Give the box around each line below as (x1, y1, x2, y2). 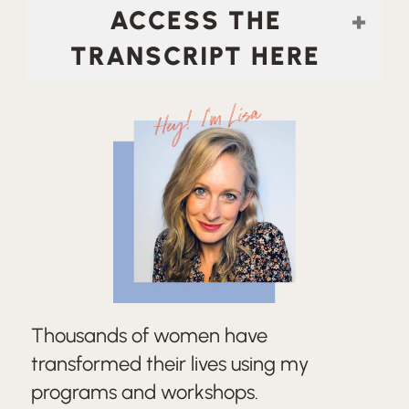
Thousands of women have (31, 323, 267, 348)
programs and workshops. (31, 380, 258, 404)
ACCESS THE (109, 5, 282, 36)
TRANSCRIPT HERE (70, 40, 320, 71)
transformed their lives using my (31, 351, 309, 376)
